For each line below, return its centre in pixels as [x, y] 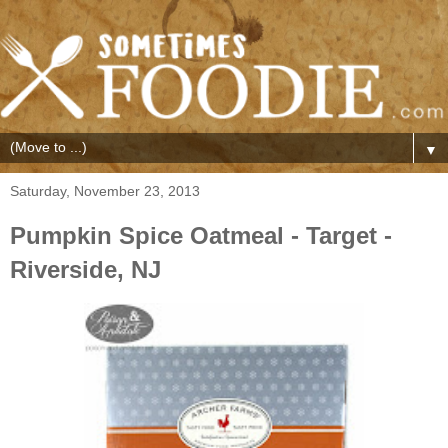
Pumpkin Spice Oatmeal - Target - [201, 235]
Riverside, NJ [85, 269]
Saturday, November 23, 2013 [105, 190]
